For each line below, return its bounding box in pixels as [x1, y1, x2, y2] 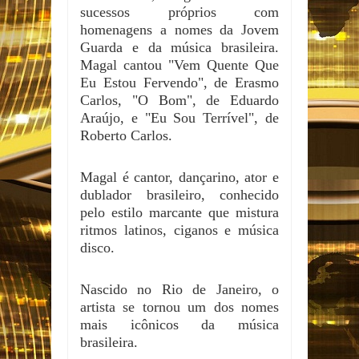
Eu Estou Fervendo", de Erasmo [80, 75, 279, 91]
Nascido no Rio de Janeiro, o [80, 281, 279, 298]
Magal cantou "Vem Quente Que [80, 57, 279, 74]
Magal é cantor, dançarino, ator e [80, 169, 279, 186]
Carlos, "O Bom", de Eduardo [80, 92, 279, 109]
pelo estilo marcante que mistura [80, 204, 279, 221]
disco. [80, 240, 115, 256]
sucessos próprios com [80, 4, 279, 21]
